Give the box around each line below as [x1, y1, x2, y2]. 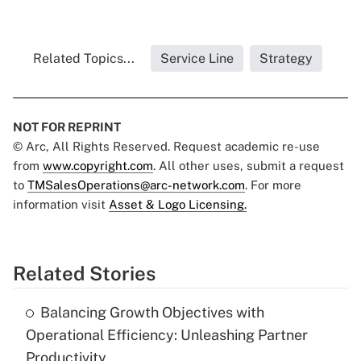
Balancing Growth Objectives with [40, 304, 264, 322]
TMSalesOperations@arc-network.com [27, 178, 245, 193]
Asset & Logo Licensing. [109, 197, 247, 212]
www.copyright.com [43, 159, 153, 173]
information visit [13, 197, 109, 212]
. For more [245, 178, 301, 193]
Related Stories [13, 262, 156, 285]
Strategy [259, 51, 313, 67]
